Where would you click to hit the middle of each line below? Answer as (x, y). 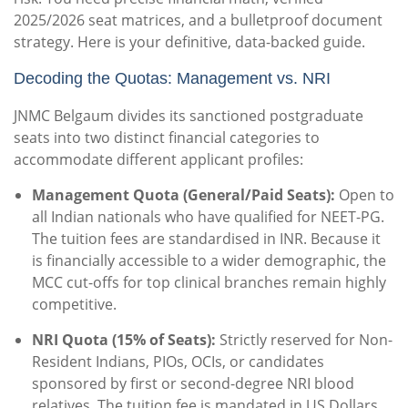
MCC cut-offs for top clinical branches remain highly (209, 283)
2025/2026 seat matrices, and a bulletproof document (198, 20)
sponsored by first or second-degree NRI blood (193, 384)
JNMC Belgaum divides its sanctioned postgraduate (189, 116)
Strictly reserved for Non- (304, 340)
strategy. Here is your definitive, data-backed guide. (189, 42)
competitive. (74, 305)
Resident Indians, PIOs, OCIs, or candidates (178, 362)
